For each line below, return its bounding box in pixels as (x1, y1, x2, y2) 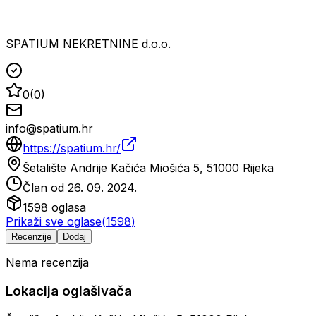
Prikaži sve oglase (6, 214, 102, 229)
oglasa (48, 200, 86, 215)
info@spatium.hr (6, 121, 93, 136)
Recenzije (11, 231, 51, 243)
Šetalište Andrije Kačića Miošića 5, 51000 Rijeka (23, 161, 274, 176)
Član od (23, 181, 68, 195)
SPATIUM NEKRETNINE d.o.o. (6, 37, 171, 51)
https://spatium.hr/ (23, 141, 121, 156)
